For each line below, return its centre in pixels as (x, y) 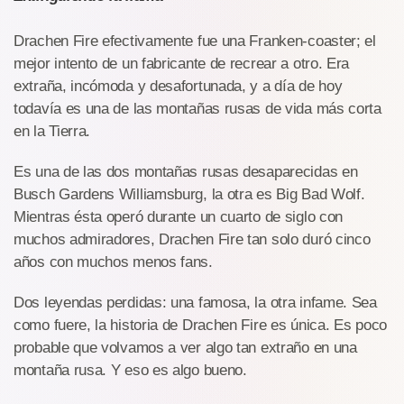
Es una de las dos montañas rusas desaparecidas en (186, 171)
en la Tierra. (52, 131)
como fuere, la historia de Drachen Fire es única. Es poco (200, 325)
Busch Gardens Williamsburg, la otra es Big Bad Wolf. (189, 194)
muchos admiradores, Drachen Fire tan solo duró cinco (192, 239)
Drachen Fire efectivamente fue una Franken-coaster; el (195, 41)
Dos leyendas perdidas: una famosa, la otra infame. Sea (195, 302)
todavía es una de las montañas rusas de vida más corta (197, 108)
